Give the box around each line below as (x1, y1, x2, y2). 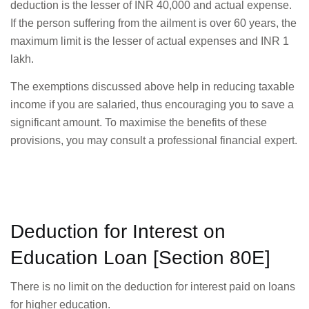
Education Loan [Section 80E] (10, 247, 270, 269)
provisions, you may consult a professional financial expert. (10, 134, 297, 147)
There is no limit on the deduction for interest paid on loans (10, 281, 295, 293)
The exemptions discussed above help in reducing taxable (10, 81, 295, 93)
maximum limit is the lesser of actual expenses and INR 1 (10, 34, 289, 47)
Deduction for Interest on (10, 221, 226, 243)
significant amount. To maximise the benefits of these (10, 117, 267, 129)
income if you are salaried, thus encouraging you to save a (10, 99, 294, 111)
